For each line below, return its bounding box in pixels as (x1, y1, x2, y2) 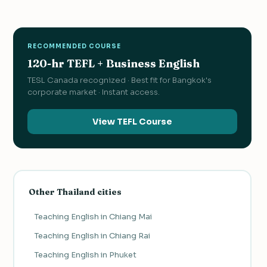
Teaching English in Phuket (34, 249, 136, 260)
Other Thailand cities (28, 186, 122, 197)
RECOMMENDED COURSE (27, 42, 121, 51)
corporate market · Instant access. (27, 87, 160, 98)
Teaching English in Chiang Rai (34, 230, 150, 241)
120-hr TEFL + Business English (27, 57, 200, 71)
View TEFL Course (92, 116, 172, 128)
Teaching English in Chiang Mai (34, 211, 152, 222)
